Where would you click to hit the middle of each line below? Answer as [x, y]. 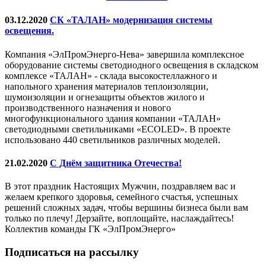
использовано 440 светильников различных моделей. [113, 140]
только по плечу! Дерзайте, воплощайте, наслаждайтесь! [119, 218]
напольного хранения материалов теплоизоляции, [107, 86]
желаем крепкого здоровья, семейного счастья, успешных [121, 197]
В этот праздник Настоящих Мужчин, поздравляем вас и [120, 186]
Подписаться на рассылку [72, 252]
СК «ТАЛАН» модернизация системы [131, 20]
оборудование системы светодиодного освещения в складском [132, 65]
